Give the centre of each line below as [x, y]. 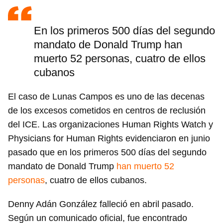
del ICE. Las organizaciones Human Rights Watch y [111, 125]
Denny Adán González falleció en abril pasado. [101, 204]
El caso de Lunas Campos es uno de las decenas [106, 97]
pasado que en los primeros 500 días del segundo [107, 153]
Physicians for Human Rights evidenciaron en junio [109, 139]
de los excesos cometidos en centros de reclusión [107, 111]
